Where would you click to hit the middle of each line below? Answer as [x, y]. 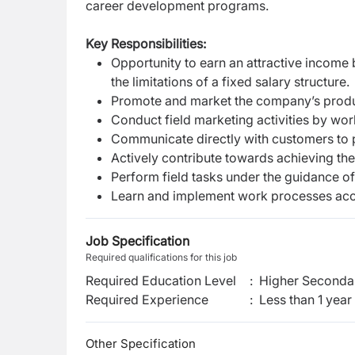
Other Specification [141, 344]
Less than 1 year [305, 300]
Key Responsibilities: [146, 44]
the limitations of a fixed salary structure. [230, 82]
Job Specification [137, 241]
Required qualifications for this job [161, 257]
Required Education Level [161, 281]
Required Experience [147, 300]
